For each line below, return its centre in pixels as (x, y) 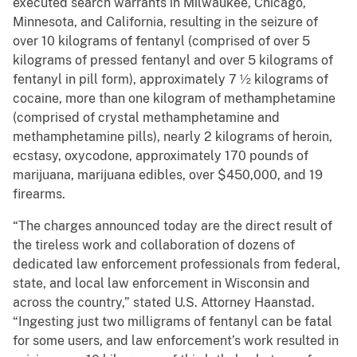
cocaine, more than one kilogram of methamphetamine (174, 99)
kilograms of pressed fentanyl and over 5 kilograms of (173, 61)
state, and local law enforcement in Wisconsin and (161, 284)
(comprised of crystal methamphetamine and (146, 118)
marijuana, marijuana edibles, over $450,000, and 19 (168, 175)
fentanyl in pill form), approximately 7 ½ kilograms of (171, 80)
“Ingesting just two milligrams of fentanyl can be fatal (173, 322)
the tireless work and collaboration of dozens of (154, 245)
